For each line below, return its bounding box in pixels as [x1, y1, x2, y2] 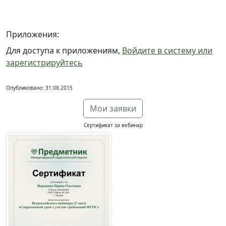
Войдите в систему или [122, 45, 212, 56]
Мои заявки [90, 103, 136, 114]
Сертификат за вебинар [83, 122, 143, 129]
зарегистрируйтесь [6, 57, 83, 68]
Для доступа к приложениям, [6, 45, 122, 56]
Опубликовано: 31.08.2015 [6, 84, 73, 91]
